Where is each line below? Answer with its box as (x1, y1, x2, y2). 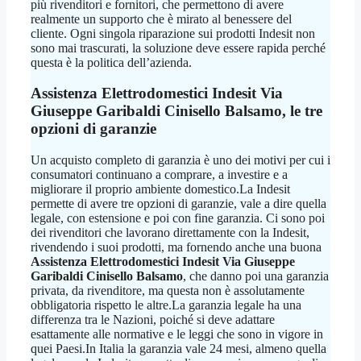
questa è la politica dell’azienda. (31, 55, 192, 69)
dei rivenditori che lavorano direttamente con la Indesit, (31, 226, 309, 240)
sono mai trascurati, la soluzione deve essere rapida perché (31, 40, 326, 55)
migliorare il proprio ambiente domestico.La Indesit (31, 182, 290, 197)
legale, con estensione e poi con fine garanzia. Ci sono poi (31, 211, 325, 226)
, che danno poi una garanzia (183, 269, 329, 284)
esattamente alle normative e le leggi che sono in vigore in (31, 327, 323, 342)
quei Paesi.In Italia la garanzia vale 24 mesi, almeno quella (31, 342, 326, 356)
